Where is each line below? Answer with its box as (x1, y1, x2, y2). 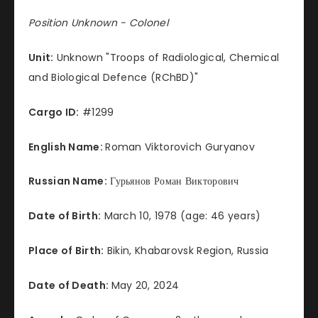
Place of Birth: (28, 243, 104, 258)
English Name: (28, 139, 106, 154)
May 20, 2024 (111, 278, 180, 292)
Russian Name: (28, 174, 107, 189)
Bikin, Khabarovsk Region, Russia (104, 243, 269, 258)
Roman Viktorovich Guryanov (105, 139, 256, 154)
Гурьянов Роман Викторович (106, 174, 239, 189)
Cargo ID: (28, 104, 79, 119)
